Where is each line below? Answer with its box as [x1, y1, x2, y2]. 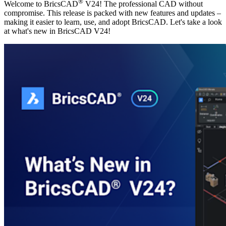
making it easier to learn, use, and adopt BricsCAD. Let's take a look [4, 18, 222, 27]
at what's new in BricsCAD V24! [4, 27, 110, 36]
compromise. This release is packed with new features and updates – [4, 9, 221, 18]
